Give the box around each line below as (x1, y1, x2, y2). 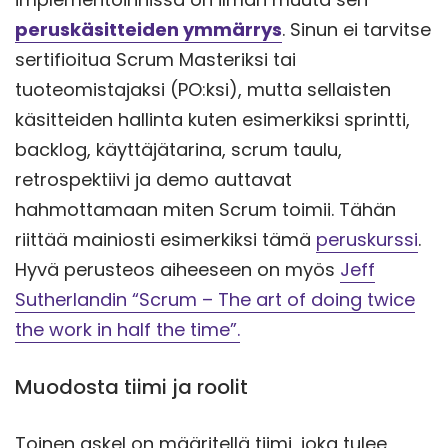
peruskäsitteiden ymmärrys (15, 16, 282, 42)
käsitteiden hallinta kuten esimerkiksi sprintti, (15, 106, 410, 132)
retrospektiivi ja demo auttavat (15, 166, 292, 192)
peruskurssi (316, 226, 418, 252)
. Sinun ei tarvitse (282, 16, 431, 42)
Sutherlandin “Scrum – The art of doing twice (15, 286, 415, 312)
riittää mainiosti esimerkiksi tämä (15, 226, 316, 252)
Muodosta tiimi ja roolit (15, 372, 248, 401)
